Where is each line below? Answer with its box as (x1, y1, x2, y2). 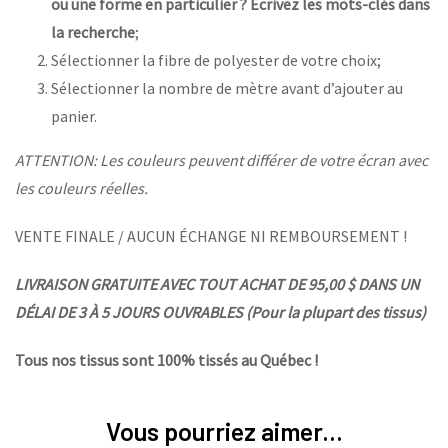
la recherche (51, 22, 135, 43)
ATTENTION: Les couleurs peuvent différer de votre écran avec (15, 150, 428, 171)
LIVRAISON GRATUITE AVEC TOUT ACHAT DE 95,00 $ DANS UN (15, 274, 419, 295)
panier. (51, 106, 97, 127)
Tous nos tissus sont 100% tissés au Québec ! (15, 350, 318, 371)
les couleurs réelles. (15, 178, 148, 199)
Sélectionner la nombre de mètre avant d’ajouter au (51, 78, 403, 99)
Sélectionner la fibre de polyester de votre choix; (51, 50, 381, 71)
